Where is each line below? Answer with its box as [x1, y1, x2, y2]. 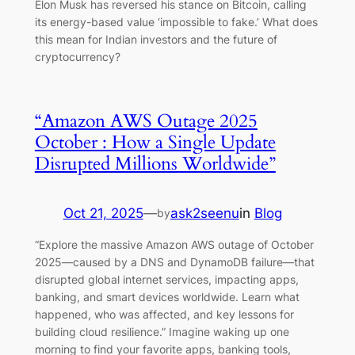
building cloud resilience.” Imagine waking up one [34, 325, 289, 339]
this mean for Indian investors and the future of [34, 32, 277, 47]
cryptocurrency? [34, 50, 120, 64]
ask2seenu [170, 204, 239, 221]
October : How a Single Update [34, 129, 276, 155]
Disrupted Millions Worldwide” [34, 151, 276, 176]
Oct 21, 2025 [63, 204, 143, 221]
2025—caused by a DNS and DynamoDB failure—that [34, 255, 315, 269]
